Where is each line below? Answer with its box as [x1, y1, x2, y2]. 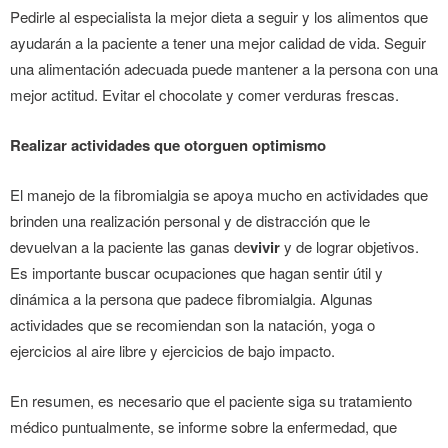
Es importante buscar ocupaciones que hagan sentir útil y [10, 261, 383, 283]
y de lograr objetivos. [280, 235, 419, 257]
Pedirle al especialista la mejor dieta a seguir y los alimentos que [10, 5, 428, 27]
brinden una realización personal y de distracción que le [10, 209, 370, 231]
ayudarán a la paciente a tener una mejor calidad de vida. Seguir [10, 31, 426, 53]
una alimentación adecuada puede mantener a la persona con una [10, 57, 438, 79]
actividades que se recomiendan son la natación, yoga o [10, 313, 375, 335]
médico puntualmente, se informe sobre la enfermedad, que [10, 415, 397, 437]
